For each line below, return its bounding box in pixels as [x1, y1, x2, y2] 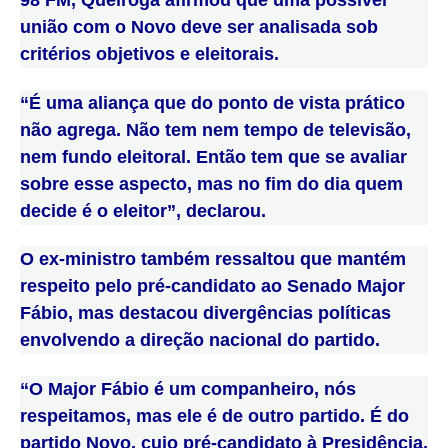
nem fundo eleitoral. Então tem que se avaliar [20, 146, 407, 167]
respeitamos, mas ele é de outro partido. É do [20, 405, 409, 426]
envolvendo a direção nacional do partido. [20, 330, 380, 351]
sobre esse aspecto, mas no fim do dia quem [20, 173, 403, 194]
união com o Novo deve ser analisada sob [20, 16, 378, 37]
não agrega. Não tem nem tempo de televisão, [20, 119, 411, 140]
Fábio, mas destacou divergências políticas [20, 303, 391, 324]
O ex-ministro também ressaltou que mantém [20, 249, 406, 270]
